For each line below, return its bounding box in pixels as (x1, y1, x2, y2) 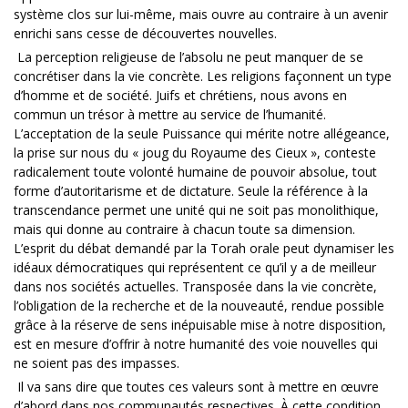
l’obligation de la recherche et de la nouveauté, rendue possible (14, 296, 384, 314)
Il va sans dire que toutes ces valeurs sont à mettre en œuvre (14, 377, 379, 395)
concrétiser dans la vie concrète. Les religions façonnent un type (14, 66, 392, 85)
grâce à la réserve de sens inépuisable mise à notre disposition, (14, 315, 386, 333)
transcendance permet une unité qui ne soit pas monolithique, (14, 200, 379, 219)
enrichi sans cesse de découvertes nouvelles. (14, 24, 277, 42)
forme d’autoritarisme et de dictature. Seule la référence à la (14, 181, 368, 199)
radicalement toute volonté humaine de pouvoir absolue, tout (14, 162, 377, 180)
